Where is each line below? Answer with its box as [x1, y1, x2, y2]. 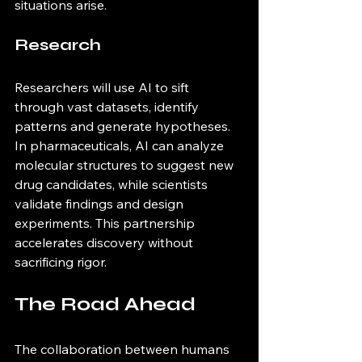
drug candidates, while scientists [15, 176, 211, 192]
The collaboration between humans [15, 341, 233, 357]
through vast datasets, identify [15, 99, 202, 115]
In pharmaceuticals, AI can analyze [15, 137, 227, 154]
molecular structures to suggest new [15, 157, 237, 173]
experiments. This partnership [15, 215, 198, 231]
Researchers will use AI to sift [15, 79, 192, 95]
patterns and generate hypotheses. [15, 118, 234, 134]
